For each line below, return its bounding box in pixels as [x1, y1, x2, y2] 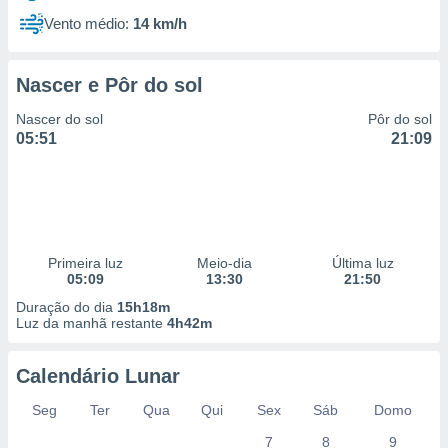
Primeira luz [47, 255, 123, 271]
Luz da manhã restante [16, 315, 167, 331]
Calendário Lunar [16, 365, 180, 387]
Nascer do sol [16, 111, 103, 127]
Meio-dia [196, 255, 252, 271]
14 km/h [133, 15, 187, 32]
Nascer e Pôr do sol [16, 74, 203, 96]
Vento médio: [44, 15, 129, 32]
